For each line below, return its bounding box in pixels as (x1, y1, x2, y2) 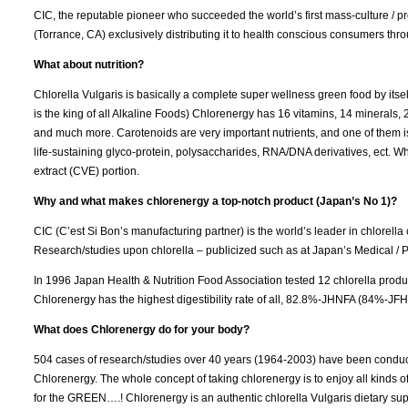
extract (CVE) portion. (34, 164, 139, 178)
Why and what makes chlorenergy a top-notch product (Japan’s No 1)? (34, 194, 397, 208)
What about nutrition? (34, 57, 144, 71)
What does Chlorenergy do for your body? (34, 322, 250, 336)
